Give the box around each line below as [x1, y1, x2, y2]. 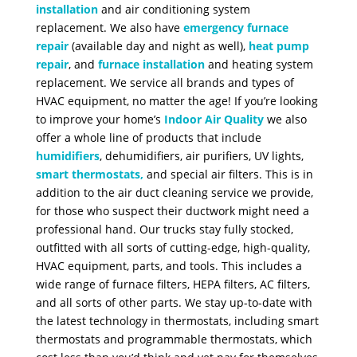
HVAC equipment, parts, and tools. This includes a [35, 257, 302, 273]
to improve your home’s [35, 111, 161, 127]
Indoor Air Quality [163, 111, 264, 127]
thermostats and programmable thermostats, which [35, 331, 312, 347]
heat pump [248, 37, 309, 53]
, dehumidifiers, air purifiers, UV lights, [99, 147, 304, 163]
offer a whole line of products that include [35, 129, 261, 145]
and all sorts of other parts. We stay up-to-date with [35, 294, 312, 310]
